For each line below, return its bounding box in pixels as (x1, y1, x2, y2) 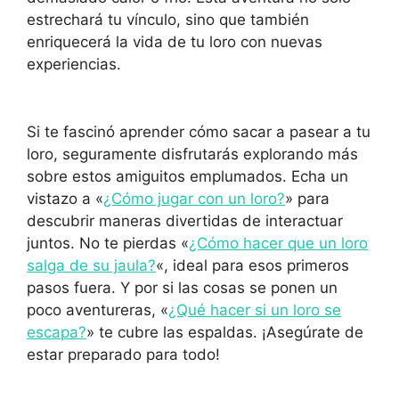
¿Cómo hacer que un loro (189, 233, 368, 252)
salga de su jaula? (27, 256, 156, 274)
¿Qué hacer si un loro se (168, 300, 341, 319)
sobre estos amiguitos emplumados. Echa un (27, 167, 348, 185)
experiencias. (27, 55, 121, 74)
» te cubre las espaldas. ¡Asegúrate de (86, 322, 363, 341)
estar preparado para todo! (27, 345, 220, 363)
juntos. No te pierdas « (27, 233, 189, 252)
